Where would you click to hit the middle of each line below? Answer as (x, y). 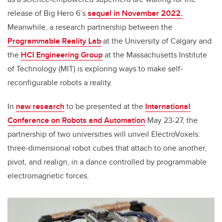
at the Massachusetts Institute (155, 55)
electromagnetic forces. (48, 176)
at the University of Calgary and (156, 41)
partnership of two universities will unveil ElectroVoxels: (104, 134)
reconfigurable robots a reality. (60, 83)
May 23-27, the (171, 120)
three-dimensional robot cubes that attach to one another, (107, 148)
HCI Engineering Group (62, 55)
